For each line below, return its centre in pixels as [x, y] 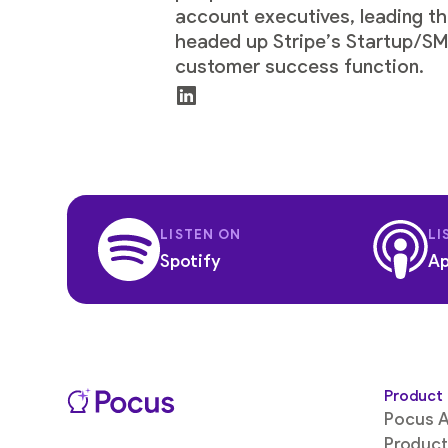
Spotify [191, 260]
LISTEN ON [201, 235]
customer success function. [299, 67]
